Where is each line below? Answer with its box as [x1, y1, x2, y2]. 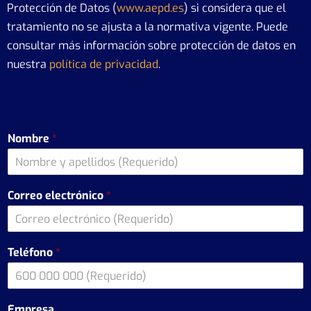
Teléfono [8, 245, 56, 260]
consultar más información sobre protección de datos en [7, 38, 296, 53]
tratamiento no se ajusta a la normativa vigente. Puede [7, 19, 288, 34]
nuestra [7, 57, 49, 72]
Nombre [8, 131, 52, 146]
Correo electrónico [8, 188, 106, 203]
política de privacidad [49, 57, 158, 72]
